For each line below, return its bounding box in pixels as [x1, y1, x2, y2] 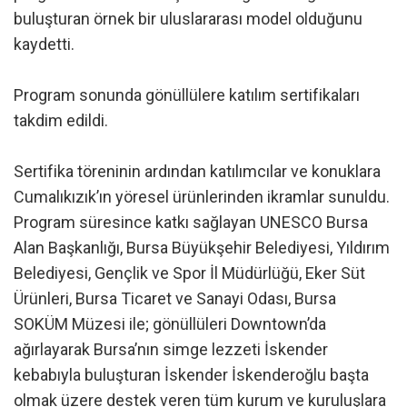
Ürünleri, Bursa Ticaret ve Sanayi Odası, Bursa [14, 288, 336, 308]
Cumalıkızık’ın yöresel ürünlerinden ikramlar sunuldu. [14, 186, 390, 206]
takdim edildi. [14, 110, 108, 130]
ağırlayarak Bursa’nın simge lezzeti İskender [14, 339, 328, 359]
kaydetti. [14, 34, 74, 54]
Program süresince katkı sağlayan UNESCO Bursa [14, 212, 368, 232]
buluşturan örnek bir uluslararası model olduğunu [14, 8, 362, 28]
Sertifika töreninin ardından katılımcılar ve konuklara [14, 161, 381, 181]
